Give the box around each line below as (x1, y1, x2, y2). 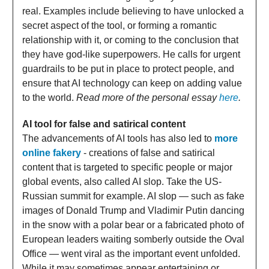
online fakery (22, 147, 81, 158)
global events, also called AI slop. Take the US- (22, 176, 222, 187)
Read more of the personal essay (76, 92, 219, 103)
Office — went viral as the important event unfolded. (22, 248, 240, 259)
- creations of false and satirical (81, 147, 215, 158)
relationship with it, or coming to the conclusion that (22, 34, 238, 45)
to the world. (22, 92, 76, 103)
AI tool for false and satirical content (22, 118, 186, 129)
